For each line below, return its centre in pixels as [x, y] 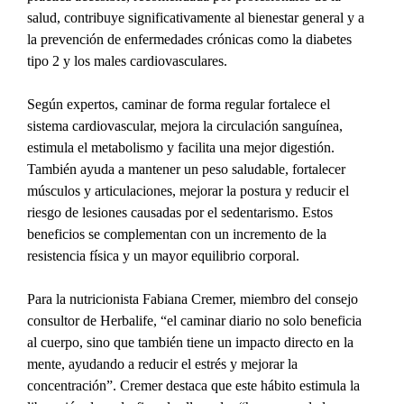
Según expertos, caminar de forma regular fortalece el [181, 105]
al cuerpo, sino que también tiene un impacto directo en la [193, 343]
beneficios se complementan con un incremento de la [179, 234]
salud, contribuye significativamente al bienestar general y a [198, 18]
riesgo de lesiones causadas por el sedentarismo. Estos [182, 213]
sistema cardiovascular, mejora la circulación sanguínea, [187, 126]
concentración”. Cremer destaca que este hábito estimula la [196, 386]
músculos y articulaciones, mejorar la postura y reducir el [190, 191]
